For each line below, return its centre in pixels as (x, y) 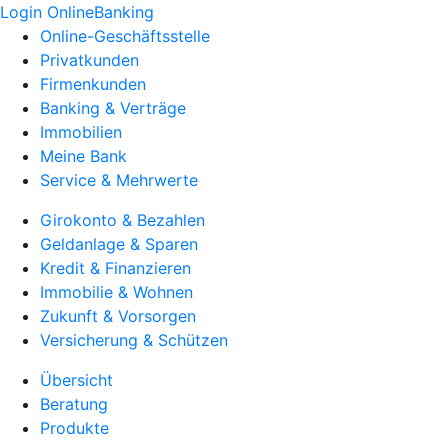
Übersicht (76, 380)
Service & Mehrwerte (119, 180)
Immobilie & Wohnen (116, 292)
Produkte (74, 428)
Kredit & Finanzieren (115, 268)
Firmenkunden (93, 84)
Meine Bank (83, 156)
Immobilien (81, 132)
